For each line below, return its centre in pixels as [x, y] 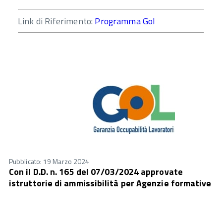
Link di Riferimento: [56, 21]
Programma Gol [126, 21]
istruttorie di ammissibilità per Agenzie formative [110, 183]
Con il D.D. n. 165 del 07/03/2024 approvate [96, 172]
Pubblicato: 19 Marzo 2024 [49, 161]
